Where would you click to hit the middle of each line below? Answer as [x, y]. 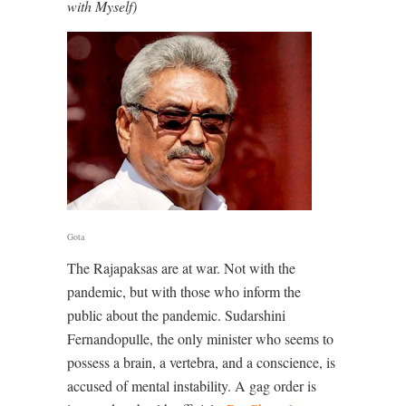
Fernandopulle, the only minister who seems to [200, 339]
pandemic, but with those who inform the [184, 292]
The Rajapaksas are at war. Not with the [181, 268]
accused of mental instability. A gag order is [192, 386]
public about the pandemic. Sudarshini [176, 315]
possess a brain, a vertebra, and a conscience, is [201, 362]
